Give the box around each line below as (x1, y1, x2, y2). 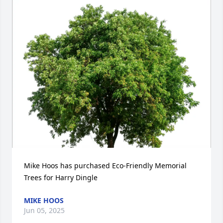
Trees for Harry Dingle (24, 173, 98, 182)
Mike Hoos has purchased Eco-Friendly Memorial (24, 161, 187, 170)
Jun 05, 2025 (24, 206, 65, 215)
